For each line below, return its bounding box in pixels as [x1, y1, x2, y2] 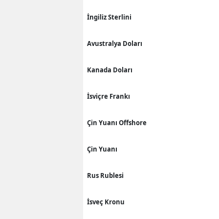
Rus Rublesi [87, 171, 124, 180]
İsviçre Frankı [87, 91, 130, 101]
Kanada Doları [87, 65, 132, 74]
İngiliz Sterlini [87, 12, 131, 22]
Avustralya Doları [87, 39, 142, 48]
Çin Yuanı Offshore [87, 118, 147, 127]
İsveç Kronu [87, 197, 125, 206]
